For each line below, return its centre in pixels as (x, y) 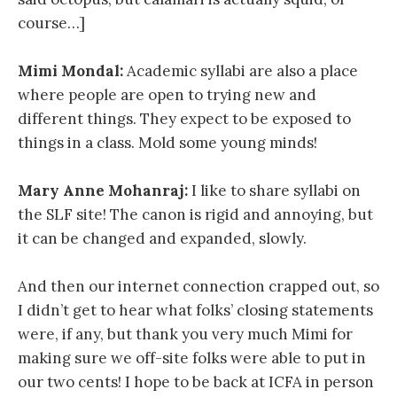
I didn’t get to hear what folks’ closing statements (195, 311)
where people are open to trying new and (167, 94)
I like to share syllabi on (274, 191)
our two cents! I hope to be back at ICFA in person (196, 382)
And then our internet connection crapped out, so (198, 287)
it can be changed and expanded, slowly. (162, 239)
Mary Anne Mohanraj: (103, 191)
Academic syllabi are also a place (241, 70)
